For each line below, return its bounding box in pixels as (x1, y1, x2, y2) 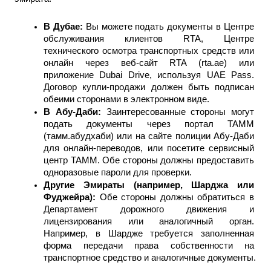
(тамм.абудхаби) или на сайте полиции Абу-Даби (44, 131, 254, 141)
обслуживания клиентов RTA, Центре (44, 33, 254, 44)
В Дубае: (44, 21, 86, 31)
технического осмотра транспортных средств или (44, 45, 254, 56)
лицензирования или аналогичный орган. (44, 216, 254, 226)
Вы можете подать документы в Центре (85, 21, 255, 31)
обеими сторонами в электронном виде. (44, 94, 209, 104)
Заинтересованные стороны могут (106, 106, 254, 117)
